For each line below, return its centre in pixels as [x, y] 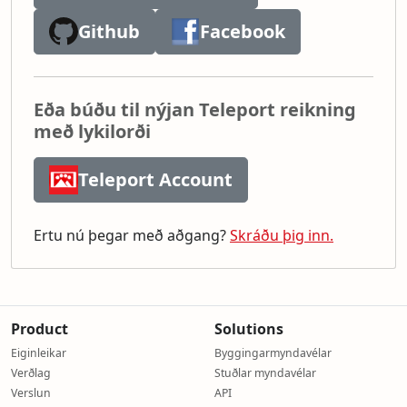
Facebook [243, 31]
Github [109, 31]
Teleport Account [155, 179]
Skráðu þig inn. [282, 235]
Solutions [249, 329]
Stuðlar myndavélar [265, 373]
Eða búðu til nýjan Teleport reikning [195, 109]
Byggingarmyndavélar [273, 353]
